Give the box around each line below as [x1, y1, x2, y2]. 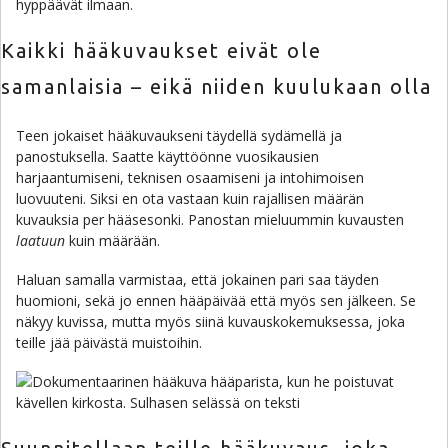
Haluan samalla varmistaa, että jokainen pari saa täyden [16, 270, 379, 289]
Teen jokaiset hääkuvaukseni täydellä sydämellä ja [16, 126, 342, 145]
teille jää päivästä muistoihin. [16, 333, 202, 352]
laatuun [16, 231, 65, 250]
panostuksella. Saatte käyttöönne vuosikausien [16, 147, 319, 166]
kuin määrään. [65, 231, 164, 250]
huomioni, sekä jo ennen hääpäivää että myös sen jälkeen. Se [16, 291, 416, 310]
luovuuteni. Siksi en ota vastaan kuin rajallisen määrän [16, 189, 364, 208]
